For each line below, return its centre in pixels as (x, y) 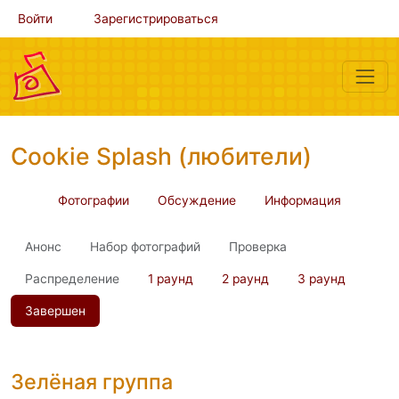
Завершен (55, 311)
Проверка (258, 247)
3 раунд (322, 279)
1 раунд (171, 279)
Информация (303, 200)
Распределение (72, 279)
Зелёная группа (92, 382)
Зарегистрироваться (156, 19)
